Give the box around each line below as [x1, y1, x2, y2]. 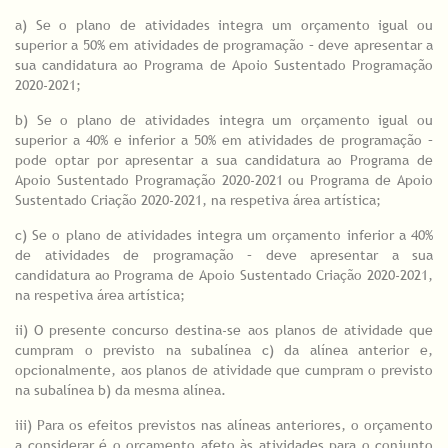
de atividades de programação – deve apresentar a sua [15, 246, 433, 265]
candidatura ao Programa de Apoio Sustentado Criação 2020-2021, [15, 266, 433, 285]
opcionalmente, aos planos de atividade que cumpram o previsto [15, 361, 433, 380]
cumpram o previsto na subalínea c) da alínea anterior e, [15, 341, 433, 360]
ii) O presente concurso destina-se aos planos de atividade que [15, 321, 433, 340]
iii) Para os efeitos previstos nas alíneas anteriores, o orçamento [15, 416, 433, 435]
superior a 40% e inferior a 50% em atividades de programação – [15, 131, 433, 150]
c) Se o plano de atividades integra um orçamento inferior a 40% [15, 226, 433, 245]
